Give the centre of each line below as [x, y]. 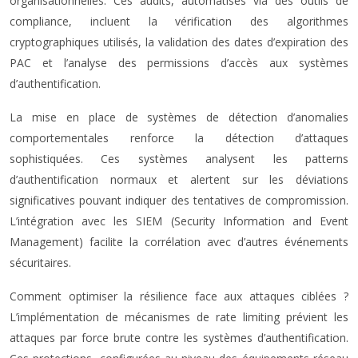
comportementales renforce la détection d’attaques [179, 138]
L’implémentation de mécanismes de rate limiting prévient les [179, 317]
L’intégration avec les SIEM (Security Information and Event [179, 221]
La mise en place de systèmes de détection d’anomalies [179, 117]
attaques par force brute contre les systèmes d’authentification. [179, 338]
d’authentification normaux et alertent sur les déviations [179, 179]
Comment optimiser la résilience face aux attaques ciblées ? [179, 296]
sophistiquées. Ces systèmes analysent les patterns [179, 159]
